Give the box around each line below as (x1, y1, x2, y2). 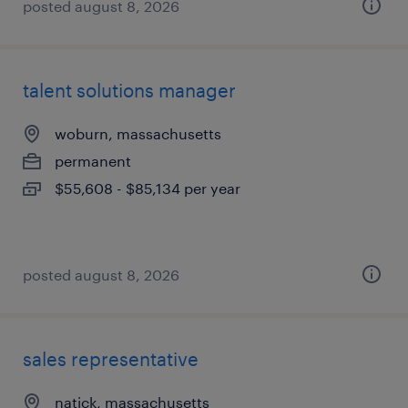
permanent (55, 152, 131, 169)
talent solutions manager (23, 79, 236, 101)
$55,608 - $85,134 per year (55, 179, 240, 197)
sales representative (23, 348, 199, 370)
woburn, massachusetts (55, 125, 221, 142)
